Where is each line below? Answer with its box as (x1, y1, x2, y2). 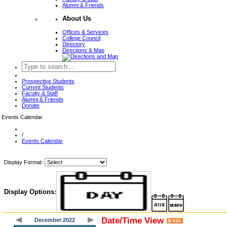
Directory (62, 41, 85, 47)
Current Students (22, 84, 64, 90)
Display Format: (4, 159, 43, 165)
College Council (62, 34, 100, 41)
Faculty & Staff (22, 90, 58, 96)
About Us (62, 15, 91, 23)
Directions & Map (62, 47, 104, 53)
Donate (22, 102, 40, 108)
